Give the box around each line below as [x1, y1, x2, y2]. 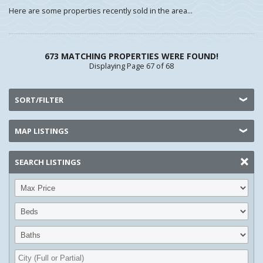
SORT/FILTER [15, 95, 63, 105]
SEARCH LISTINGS [15, 157, 81, 167]
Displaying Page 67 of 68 [89, 60, 174, 71]
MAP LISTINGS [15, 126, 69, 136]
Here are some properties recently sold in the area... [9, 5, 193, 16]
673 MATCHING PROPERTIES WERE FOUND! [45, 50, 218, 62]
